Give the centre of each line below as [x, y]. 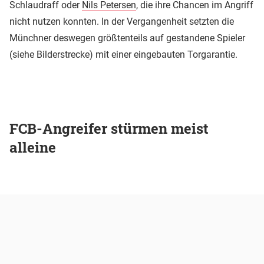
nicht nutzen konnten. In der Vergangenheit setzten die [122, 21]
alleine [33, 148]
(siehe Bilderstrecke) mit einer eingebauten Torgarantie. [123, 54]
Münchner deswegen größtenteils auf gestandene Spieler [127, 38]
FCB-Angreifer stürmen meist [109, 129]
